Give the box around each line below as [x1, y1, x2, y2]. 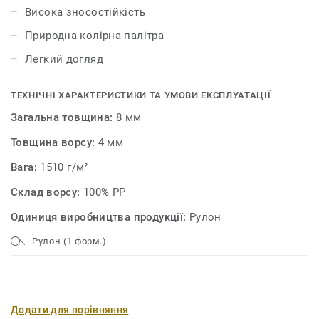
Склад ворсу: [11, 186, 83, 199]
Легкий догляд [25, 53, 103, 66]
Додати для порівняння [11, 304, 129, 315]
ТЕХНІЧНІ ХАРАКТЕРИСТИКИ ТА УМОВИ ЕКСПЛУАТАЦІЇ [11, 90, 271, 100]
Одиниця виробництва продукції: [11, 211, 189, 224]
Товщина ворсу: [11, 136, 98, 149]
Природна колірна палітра [25, 29, 164, 42]
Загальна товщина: [11, 111, 116, 124]
